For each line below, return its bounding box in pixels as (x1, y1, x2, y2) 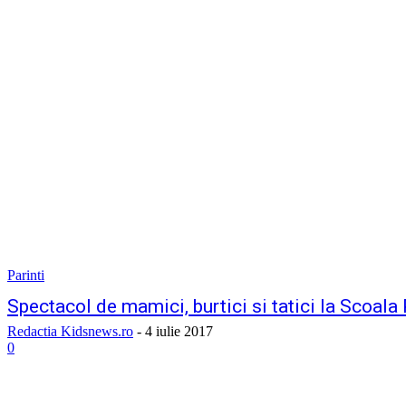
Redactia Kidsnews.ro (7, 324, 133, 339)
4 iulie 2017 (145, 324, 213, 339)
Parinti (7, 267, 44, 283)
